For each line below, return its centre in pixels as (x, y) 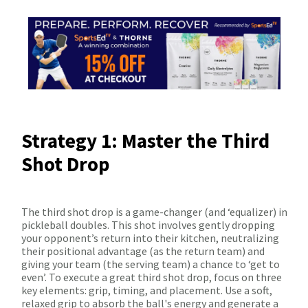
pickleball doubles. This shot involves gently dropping (148, 225)
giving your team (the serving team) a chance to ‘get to (151, 264)
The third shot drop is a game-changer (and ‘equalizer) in (154, 212)
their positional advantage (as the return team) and (143, 251)
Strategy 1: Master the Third (145, 141)
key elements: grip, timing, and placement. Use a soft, (147, 290)
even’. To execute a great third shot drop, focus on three (152, 277)
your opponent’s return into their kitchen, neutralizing (150, 238)
